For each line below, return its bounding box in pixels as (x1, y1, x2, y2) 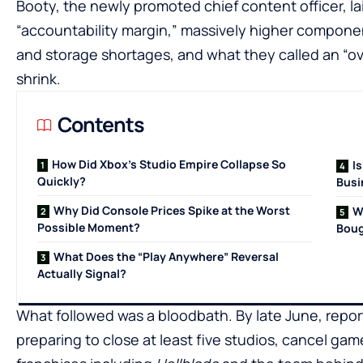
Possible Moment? (37, 219, 140, 235)
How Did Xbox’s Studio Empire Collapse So (52, 156, 286, 172)
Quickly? (37, 173, 86, 189)
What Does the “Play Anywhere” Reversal (53, 248, 279, 264)
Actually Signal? (37, 265, 126, 281)
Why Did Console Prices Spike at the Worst (53, 202, 290, 218)
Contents (58, 109, 144, 139)
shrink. (16, 68, 61, 88)
